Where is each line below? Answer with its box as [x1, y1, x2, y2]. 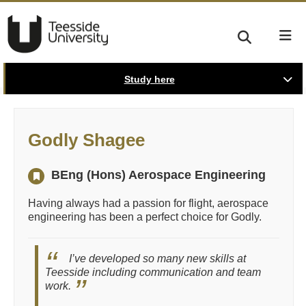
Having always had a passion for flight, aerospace [28, 197, 268, 209]
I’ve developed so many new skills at [68, 253, 246, 264]
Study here [124, 74, 175, 85]
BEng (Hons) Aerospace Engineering [51, 168, 266, 182]
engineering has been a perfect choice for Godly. [28, 211, 262, 223]
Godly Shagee [28, 130, 145, 150]
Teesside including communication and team [45, 266, 261, 279]
